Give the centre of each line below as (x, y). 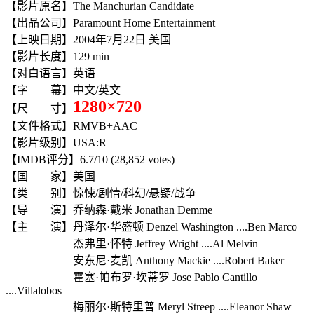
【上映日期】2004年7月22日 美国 (88, 39)
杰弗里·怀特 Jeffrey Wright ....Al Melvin (132, 243)
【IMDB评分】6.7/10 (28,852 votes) (90, 159)
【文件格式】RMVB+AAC (71, 125)
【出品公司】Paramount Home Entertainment (110, 22)
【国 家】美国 (50, 176)
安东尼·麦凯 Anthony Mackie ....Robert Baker (145, 260)
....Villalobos (34, 290)
